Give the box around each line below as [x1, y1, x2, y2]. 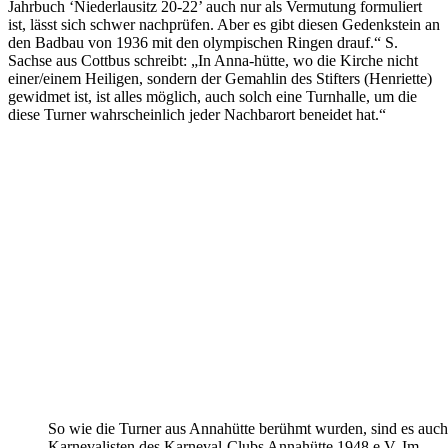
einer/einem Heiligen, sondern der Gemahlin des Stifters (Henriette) [8, 69, 432, 87]
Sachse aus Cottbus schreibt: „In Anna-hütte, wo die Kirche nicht [8, 51, 418, 69]
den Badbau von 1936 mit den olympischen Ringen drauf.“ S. [8, 33, 398, 51]
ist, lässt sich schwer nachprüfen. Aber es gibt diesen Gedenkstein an [8, 15, 440, 33]
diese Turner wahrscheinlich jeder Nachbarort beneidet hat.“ [8, 105, 386, 123]
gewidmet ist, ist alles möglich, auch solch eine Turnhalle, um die [8, 87, 417, 105]
